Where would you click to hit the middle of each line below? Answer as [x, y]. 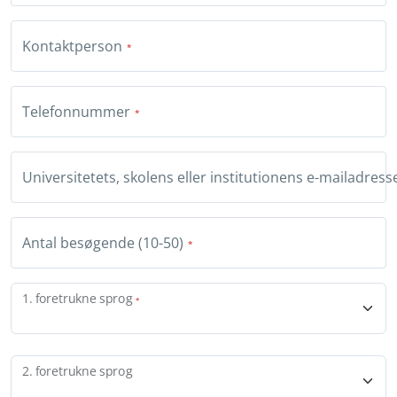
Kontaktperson [72, 47]
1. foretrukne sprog [78, 299]
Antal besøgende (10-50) [103, 243]
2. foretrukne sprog [78, 371]
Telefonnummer [76, 112]
